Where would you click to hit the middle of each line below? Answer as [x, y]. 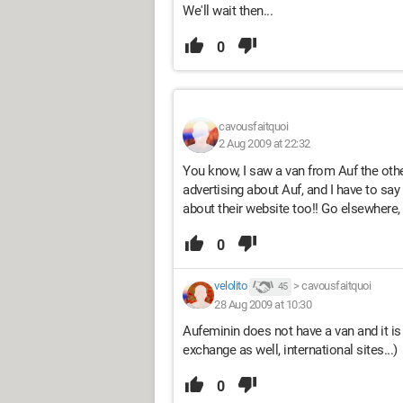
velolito [230, 286]
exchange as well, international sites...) [290, 349]
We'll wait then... [228, 11]
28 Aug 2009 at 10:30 [263, 304]
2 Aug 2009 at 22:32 [264, 143]
